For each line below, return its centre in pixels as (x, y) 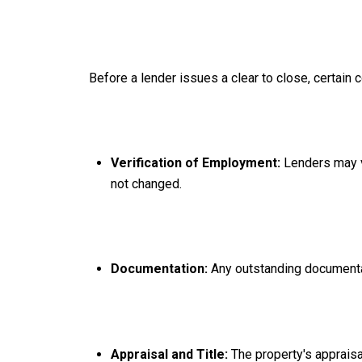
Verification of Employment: (197, 163)
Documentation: (159, 269)
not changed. (146, 184)
